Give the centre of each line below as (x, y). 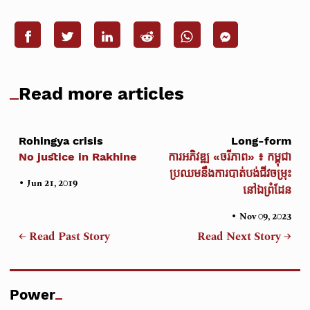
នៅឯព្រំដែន (267, 190)
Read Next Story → (244, 237)
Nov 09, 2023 (265, 217)
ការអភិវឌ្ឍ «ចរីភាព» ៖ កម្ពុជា (229, 157)
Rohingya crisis (61, 140)
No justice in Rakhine (78, 157)
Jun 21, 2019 (53, 184)
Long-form (261, 140)
